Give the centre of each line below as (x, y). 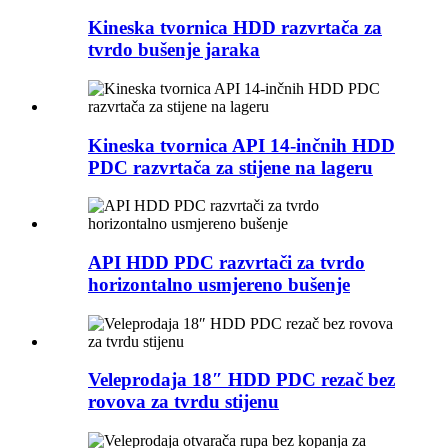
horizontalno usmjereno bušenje (219, 284)
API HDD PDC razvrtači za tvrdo (226, 262)
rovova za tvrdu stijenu (183, 402)
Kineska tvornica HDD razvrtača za (235, 28)
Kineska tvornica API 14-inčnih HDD (241, 145)
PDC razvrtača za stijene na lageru (230, 167)
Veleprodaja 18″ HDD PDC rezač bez (241, 380)
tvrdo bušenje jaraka (174, 50)
